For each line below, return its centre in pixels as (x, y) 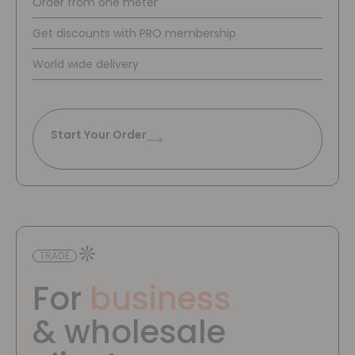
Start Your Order (99, 135)
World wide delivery (86, 65)
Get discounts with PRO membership (134, 34)
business (160, 299)
